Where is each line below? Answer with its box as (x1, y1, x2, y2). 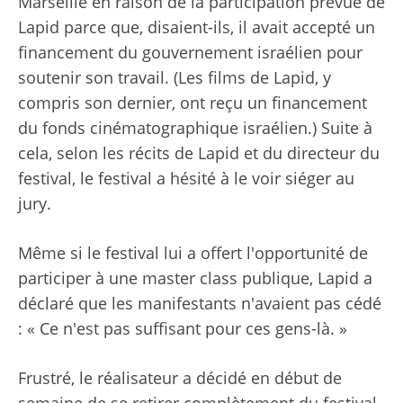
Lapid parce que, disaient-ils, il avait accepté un (18, 16, 375, 39)
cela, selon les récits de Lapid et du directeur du (18, 142, 380, 165)
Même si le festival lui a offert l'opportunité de (18, 242, 368, 264)
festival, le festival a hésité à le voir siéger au (18, 167, 354, 190)
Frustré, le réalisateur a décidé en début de (18, 367, 342, 390)
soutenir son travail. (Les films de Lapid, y (18, 67, 331, 89)
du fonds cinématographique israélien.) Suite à (18, 117, 372, 139)
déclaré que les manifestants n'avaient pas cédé (18, 292, 381, 315)
